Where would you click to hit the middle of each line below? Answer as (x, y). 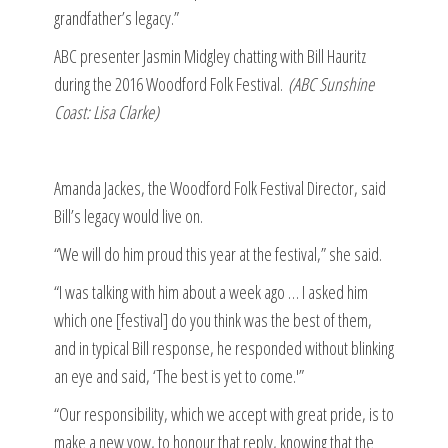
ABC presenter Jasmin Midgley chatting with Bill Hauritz (210, 55)
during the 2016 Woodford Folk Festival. (171, 83)
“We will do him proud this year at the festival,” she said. (218, 253)
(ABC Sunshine (331, 83)
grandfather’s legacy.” (116, 17)
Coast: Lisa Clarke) (106, 111)
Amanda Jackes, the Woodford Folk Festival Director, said (220, 187)
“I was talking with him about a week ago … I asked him (211, 291)
